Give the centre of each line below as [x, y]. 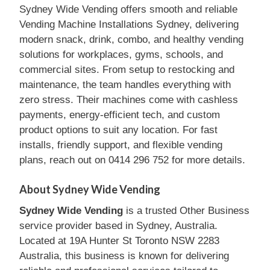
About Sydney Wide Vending [90, 189]
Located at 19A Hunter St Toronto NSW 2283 [119, 240]
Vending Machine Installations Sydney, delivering [129, 24]
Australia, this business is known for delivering [124, 256]
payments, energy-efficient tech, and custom [120, 115]
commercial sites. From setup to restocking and [127, 70]
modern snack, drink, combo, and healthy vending [131, 39]
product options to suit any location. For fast [118, 130]
